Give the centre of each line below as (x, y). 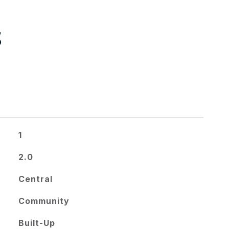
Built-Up (37, 223)
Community (44, 201)
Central (35, 179)
